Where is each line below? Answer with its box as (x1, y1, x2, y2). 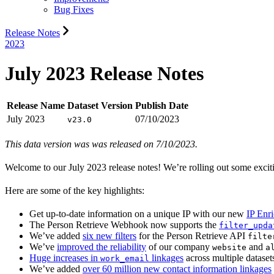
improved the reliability (57, 241, 146, 252)
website (212, 242, 246, 252)
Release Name (7, 100, 65, 111)
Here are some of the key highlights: (5, 185, 144, 196)
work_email (100, 253, 149, 263)
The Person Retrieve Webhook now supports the (29, 219, 219, 230)
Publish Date (135, 100, 188, 111)
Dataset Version (67, 100, 133, 111)
